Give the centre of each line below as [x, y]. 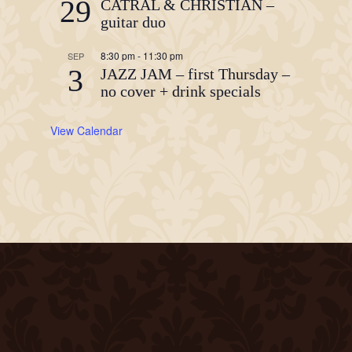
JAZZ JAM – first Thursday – [195, 73]
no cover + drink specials [181, 91]
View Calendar [86, 130]
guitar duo [133, 22]
